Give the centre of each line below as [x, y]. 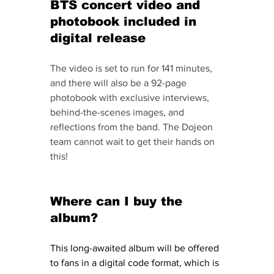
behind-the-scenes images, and [118, 112]
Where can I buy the [118, 201]
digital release [98, 38]
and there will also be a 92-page [120, 83]
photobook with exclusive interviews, [131, 97]
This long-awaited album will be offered [136, 248]
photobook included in [125, 21]
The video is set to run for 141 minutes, [132, 68]
